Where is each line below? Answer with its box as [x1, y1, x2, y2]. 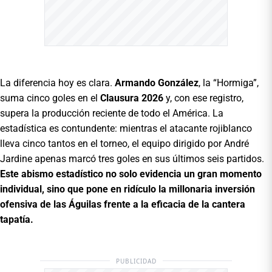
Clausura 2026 [100, 92, 163, 104]
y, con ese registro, [163, 92, 243, 104]
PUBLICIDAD [115, 256, 157, 265]
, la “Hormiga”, [199, 76, 259, 89]
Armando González [115, 76, 199, 89]
